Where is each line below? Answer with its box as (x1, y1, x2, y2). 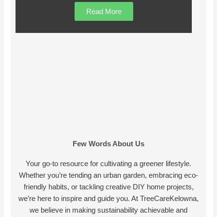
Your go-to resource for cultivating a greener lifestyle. (26, 160, 191, 168)
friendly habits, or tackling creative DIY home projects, (23, 183, 194, 191)
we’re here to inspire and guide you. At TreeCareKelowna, (18, 195, 199, 203)
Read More (86, 7, 122, 16)
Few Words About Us (73, 140, 144, 148)
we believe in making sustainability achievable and (30, 206, 187, 215)
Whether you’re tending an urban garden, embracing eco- (19, 171, 198, 180)
